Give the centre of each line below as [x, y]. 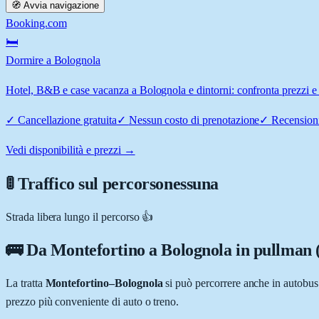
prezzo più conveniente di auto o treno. [93, 302]
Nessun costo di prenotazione [194, 120]
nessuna [192, 183]
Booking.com [36, 23]
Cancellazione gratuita [67, 120]
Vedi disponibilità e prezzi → [70, 150]
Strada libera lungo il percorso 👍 [80, 216]
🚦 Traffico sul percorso [85, 183]
